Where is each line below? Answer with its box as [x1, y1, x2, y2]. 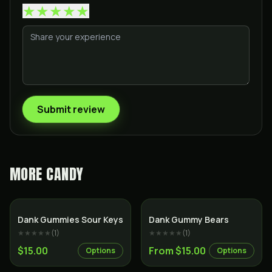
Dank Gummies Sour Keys [18, 214, 123, 225]
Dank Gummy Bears [149, 214, 229, 225]
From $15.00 [149, 244, 206, 257]
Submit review [37, 103, 105, 116]
